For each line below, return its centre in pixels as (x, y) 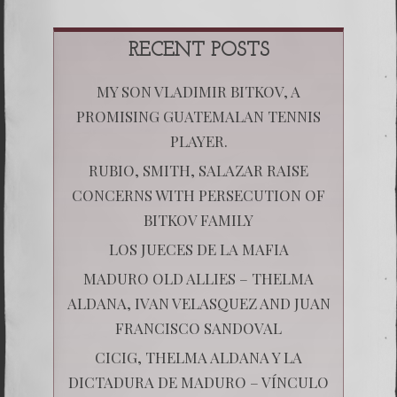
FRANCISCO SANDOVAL (198, 327)
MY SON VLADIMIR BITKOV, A (198, 91)
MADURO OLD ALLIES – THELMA (198, 278)
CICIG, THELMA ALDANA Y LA (198, 357)
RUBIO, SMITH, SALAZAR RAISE (198, 170)
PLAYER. (198, 140)
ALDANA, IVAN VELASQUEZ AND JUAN (198, 303)
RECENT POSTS (198, 51)
